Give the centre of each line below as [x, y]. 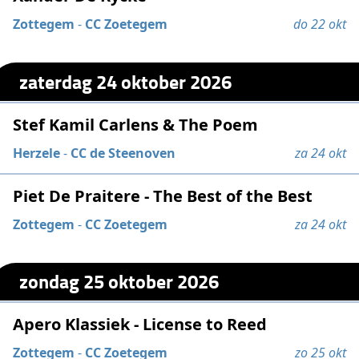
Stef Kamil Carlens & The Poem [136, 124]
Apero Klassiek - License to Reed [140, 324]
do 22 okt [319, 24]
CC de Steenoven [123, 153]
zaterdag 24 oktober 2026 [126, 81]
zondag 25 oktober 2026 [119, 281]
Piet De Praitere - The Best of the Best [163, 196]
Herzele [37, 153]
